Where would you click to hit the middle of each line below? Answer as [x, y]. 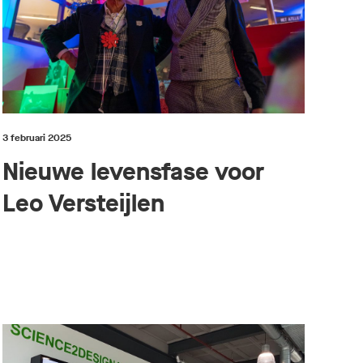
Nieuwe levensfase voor [133, 172]
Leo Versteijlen [83, 204]
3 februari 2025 [36, 138]
